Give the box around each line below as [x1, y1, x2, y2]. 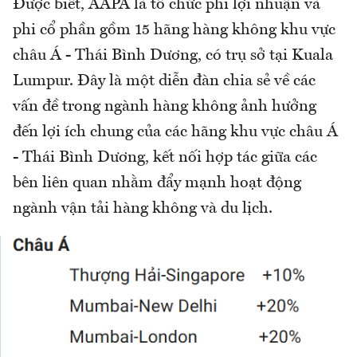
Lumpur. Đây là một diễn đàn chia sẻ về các [13, 73, 316, 89]
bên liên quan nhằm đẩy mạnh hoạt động [13, 175, 301, 191]
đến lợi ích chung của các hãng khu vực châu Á [13, 124, 338, 140]
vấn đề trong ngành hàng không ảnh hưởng [13, 98, 316, 115]
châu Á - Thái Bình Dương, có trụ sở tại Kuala [13, 47, 333, 64]
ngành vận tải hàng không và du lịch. [13, 200, 273, 217]
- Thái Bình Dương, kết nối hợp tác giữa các [13, 149, 317, 166]
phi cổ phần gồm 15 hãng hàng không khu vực [13, 22, 335, 38]
